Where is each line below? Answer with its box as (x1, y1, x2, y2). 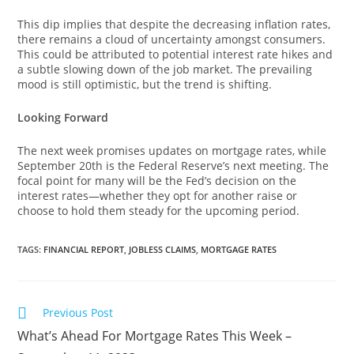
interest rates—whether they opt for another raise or (17, 188, 298, 203)
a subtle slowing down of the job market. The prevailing (17, 62, 313, 77)
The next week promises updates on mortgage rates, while (17, 143, 327, 158)
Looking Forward (17, 110, 109, 125)
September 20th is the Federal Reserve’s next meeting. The (17, 158, 330, 173)
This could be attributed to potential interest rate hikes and (17, 47, 333, 62)
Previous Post (43, 305, 114, 320)
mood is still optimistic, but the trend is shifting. (17, 77, 273, 92)
